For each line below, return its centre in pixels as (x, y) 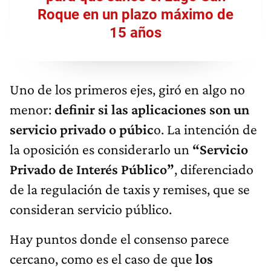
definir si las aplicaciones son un (152, 109)
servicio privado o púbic (82, 129)
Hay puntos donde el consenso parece (119, 238)
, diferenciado (214, 169)
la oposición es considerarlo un (100, 149)
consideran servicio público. (91, 209)
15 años (135, 32)
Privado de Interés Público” (92, 169)
